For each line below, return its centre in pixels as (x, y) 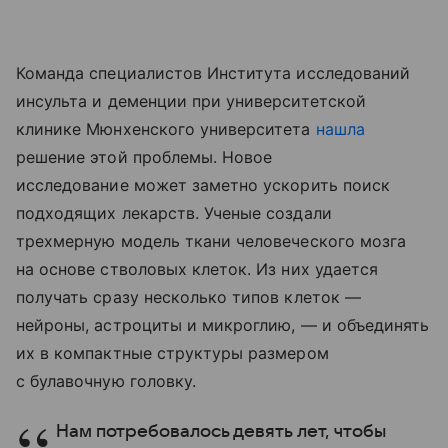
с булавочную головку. (106, 380)
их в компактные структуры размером (172, 352)
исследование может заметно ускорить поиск (203, 184)
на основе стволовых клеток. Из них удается (197, 268)
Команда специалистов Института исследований (213, 72)
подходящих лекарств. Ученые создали (174, 212)
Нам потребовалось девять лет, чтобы (221, 431)
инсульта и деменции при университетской (191, 100)
